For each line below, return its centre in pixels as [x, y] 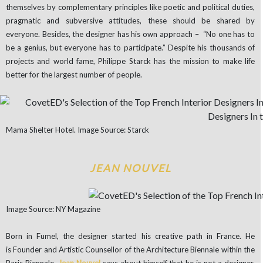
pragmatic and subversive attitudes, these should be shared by [130, 20]
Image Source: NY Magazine [53, 209]
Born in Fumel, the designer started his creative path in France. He [130, 236]
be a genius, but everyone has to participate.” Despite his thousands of [130, 47]
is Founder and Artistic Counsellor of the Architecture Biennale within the [130, 250]
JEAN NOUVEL [130, 168]
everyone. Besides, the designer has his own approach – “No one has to [130, 34]
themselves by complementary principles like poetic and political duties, [130, 7]
